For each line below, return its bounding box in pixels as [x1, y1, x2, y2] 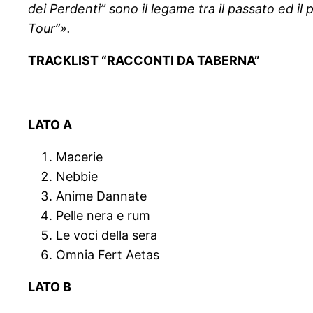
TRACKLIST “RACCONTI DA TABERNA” [28, 53, 260, 68]
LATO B [28, 279, 71, 295]
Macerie [56, 150, 103, 165]
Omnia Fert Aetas [56, 247, 159, 263]
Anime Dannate [56, 189, 147, 204]
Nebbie [56, 169, 98, 184]
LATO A [28, 117, 72, 133]
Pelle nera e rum [56, 208, 150, 224]
